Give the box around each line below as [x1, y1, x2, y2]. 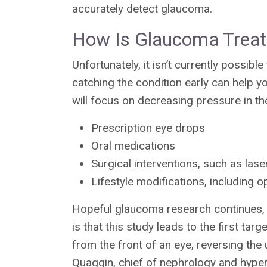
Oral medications [91, 138, 175, 153]
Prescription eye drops [91, 120, 205, 135]
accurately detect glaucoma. [72, 1, 212, 15]
